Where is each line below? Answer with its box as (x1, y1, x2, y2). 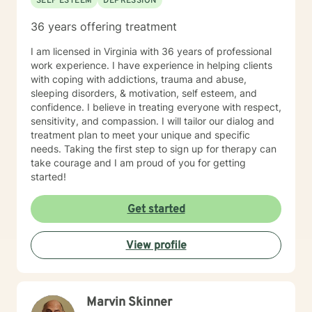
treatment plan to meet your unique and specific (31, 129, 250, 141)
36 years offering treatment (31, 19, 177, 33)
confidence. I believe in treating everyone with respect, (31, 101, 281, 113)
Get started (127, 203, 185, 217)
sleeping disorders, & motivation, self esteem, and (31, 87, 257, 99)
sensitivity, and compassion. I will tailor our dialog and (31, 115, 274, 127)
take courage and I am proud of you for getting (31, 157, 246, 169)
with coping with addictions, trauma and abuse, (31, 73, 247, 85)
